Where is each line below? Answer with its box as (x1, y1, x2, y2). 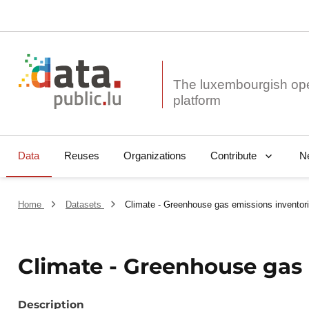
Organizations (123, 150, 186, 162)
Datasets (65, 199, 104, 210)
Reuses (63, 150, 99, 162)
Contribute (210, 150, 257, 162)
